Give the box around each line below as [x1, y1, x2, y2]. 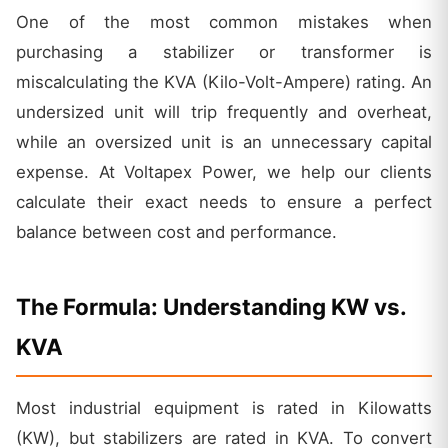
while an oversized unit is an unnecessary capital [16, 131, 432, 152]
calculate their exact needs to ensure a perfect [16, 191, 432, 212]
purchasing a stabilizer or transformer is [16, 41, 432, 62]
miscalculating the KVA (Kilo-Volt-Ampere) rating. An [16, 71, 432, 92]
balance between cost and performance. [16, 221, 337, 242]
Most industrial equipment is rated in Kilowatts [16, 397, 432, 418]
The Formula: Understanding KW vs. [16, 292, 407, 320]
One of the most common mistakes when [16, 11, 432, 32]
